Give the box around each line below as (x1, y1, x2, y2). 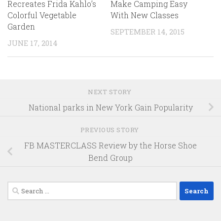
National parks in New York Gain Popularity (28, 102, 193, 112)
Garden (7, 21, 35, 32)
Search (7, 182, 34, 193)
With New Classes (110, 9, 179, 20)
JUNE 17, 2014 (7, 37, 58, 48)
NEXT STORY (88, 87, 133, 96)
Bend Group (88, 152, 133, 163)
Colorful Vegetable (7, 9, 76, 20)
